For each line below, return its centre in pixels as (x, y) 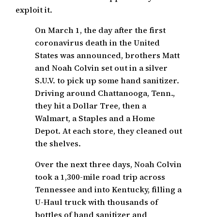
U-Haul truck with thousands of (96, 202)
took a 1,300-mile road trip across (100, 177)
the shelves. (58, 144)
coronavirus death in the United (97, 43)
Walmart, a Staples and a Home (95, 118)
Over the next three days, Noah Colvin (108, 164)
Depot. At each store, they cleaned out (108, 131)
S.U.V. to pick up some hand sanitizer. (107, 81)
